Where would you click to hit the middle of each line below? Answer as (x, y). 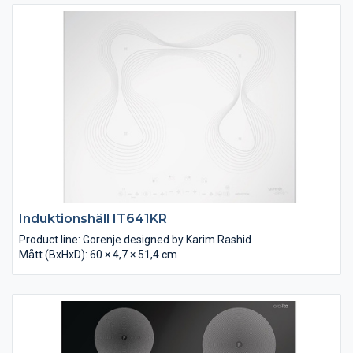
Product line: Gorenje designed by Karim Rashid (135, 239)
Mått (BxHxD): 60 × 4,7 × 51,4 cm (98, 254)
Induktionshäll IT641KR (93, 218)
